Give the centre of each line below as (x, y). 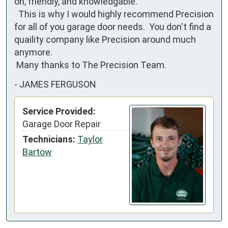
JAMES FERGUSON (58, 84)
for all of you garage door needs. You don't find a (113, 27)
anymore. (33, 52)
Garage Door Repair (62, 124)
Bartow (37, 152)
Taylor (90, 139)
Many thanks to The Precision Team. (91, 65)
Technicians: (49, 139)
